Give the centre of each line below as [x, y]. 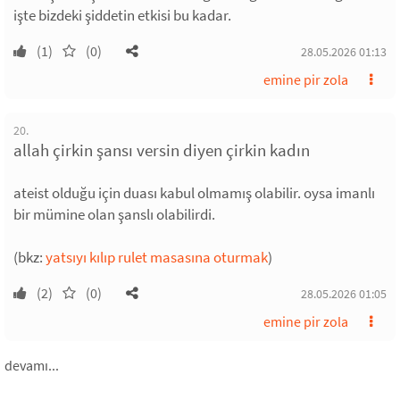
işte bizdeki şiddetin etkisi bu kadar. [122, 15]
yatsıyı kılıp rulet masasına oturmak [157, 257]
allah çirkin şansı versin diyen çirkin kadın [162, 150]
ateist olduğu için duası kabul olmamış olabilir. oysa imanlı [194, 192]
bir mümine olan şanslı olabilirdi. [114, 214]
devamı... [32, 365]
